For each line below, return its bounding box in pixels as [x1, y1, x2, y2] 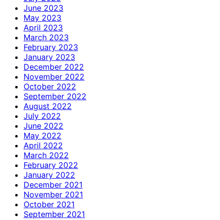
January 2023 [24, 52, 75, 62]
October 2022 [24, 81, 76, 91]
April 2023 [24, 22, 63, 32]
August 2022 [24, 101, 72, 111]
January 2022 [24, 169, 75, 180]
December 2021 [24, 179, 82, 190]
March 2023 [24, 32, 69, 42]
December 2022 [24, 61, 84, 72]
